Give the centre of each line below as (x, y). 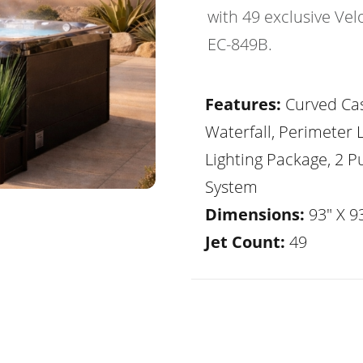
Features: (243, 104)
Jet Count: (245, 242)
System (231, 187)
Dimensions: (255, 214)
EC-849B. (240, 44)
